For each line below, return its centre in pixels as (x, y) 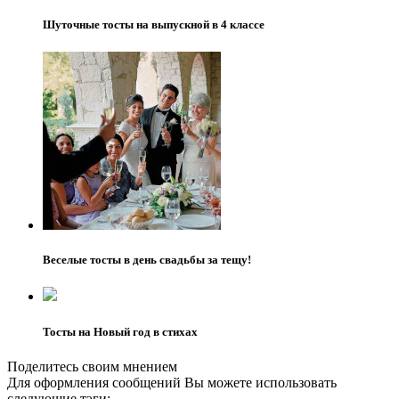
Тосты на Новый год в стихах (120, 331)
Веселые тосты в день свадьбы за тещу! (147, 260)
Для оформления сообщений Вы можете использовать (172, 382)
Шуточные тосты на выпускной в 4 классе (154, 24)
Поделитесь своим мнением (92, 366)
